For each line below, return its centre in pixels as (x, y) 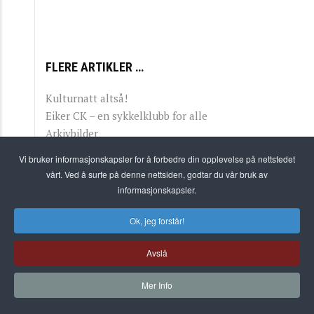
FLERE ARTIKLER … (95, 67)
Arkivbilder (72, 134)
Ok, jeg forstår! (157, 220)
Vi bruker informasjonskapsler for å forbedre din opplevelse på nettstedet (157, 159)
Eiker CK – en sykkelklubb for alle (127, 116)
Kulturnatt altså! (87, 98)
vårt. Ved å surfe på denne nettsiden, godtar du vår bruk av (157, 174)
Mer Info (157, 285)
